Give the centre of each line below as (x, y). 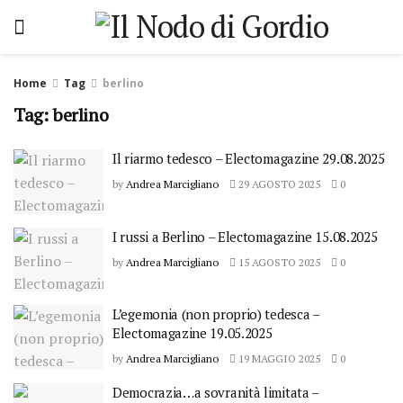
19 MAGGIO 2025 (278, 358)
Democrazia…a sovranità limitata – (216, 392)
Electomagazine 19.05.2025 (193, 333)
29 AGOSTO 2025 (278, 184)
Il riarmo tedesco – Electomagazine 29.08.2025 (249, 158)
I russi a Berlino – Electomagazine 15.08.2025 (245, 236)
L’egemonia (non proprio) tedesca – (216, 314)
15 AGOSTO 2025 (278, 262)
